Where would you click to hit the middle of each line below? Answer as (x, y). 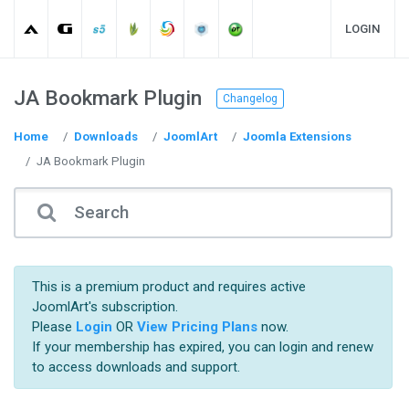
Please (53, 327)
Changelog (250, 98)
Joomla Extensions (297, 136)
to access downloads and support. (136, 367)
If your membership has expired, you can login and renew (202, 347)
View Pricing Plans (197, 327)
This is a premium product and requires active (168, 287)
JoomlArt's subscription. (105, 307)
